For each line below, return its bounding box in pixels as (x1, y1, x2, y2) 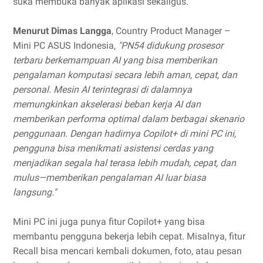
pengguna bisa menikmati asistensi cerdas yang (13, 143, 213, 154)
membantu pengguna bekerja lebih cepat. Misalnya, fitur (13, 231, 245, 242)
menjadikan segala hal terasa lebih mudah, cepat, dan (13, 157, 236, 169)
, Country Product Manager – (112, 25, 231, 37)
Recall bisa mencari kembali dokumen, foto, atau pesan (13, 245, 242, 257)
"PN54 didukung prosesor (118, 40, 223, 52)
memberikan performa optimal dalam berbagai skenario (13, 113, 244, 125)
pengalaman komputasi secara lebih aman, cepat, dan (13, 69, 237, 81)
